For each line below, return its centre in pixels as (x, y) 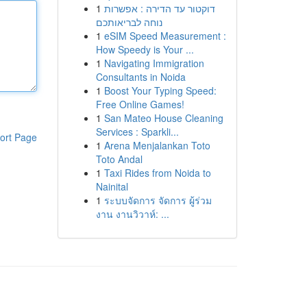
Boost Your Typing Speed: (160, 90)
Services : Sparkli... (137, 132)
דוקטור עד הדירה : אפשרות (159, 8)
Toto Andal (119, 159)
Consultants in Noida (140, 77)
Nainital (112, 186)
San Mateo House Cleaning (163, 118)
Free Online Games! (140, 104)
